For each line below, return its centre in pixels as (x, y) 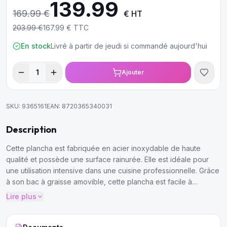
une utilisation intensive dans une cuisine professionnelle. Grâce (113, 171)
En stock (36, 46)
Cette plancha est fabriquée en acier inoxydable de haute (103, 148)
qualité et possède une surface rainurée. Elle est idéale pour (107, 159)
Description (32, 129)
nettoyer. (21, 193)
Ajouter (133, 72)
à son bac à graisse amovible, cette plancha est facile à (99, 182)
